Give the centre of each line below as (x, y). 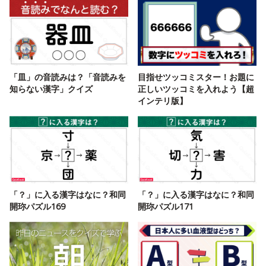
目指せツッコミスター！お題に (196, 77)
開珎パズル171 (166, 207)
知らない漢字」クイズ (51, 89)
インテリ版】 (163, 101)
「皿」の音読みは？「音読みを (68, 77)
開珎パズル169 (37, 207)
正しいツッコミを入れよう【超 (196, 89)
